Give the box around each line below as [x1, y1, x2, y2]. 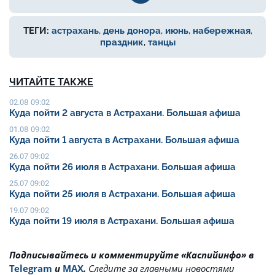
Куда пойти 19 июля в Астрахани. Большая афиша [9, 215, 237, 227]
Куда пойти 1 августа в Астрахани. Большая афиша [9, 134, 242, 146]
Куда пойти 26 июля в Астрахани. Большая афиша [9, 161, 238, 173]
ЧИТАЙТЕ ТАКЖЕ [9, 76, 93, 88]
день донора [103, 25, 161, 37]
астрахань [51, 25, 99, 37]
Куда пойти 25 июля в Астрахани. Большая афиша [9, 188, 236, 200]
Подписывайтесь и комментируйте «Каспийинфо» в [9, 249, 254, 261]
